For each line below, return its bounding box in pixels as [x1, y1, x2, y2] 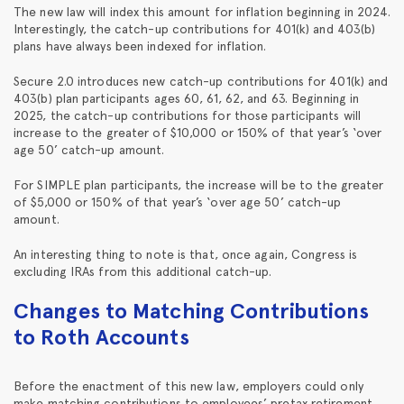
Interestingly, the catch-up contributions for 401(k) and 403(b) [14, 21, 376, 36]
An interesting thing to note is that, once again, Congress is [14, 246, 358, 262]
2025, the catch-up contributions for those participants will [14, 107, 362, 123]
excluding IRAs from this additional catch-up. [14, 263, 272, 279]
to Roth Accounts [14, 323, 189, 350]
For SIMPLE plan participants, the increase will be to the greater [14, 177, 384, 192]
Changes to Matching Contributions [14, 297, 370, 324]
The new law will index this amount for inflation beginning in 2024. [14, 4, 390, 19]
